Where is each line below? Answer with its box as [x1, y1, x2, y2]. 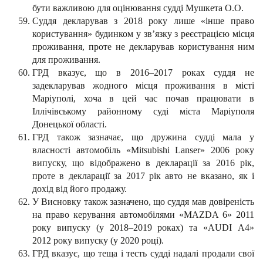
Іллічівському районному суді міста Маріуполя [32, 106, 254, 117]
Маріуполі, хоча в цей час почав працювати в [32, 93, 254, 104]
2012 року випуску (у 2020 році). [32, 235, 164, 246]
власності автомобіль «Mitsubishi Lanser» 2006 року [32, 145, 254, 156]
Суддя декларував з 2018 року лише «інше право [32, 16, 254, 26]
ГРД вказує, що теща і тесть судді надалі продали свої [32, 248, 254, 259]
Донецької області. [32, 119, 107, 130]
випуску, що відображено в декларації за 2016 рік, [32, 158, 254, 168]
